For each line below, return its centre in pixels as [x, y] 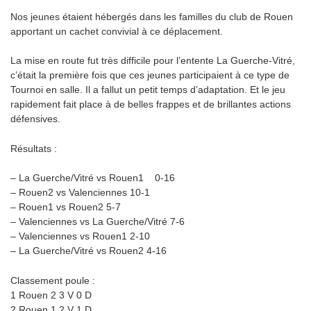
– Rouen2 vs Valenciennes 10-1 [86, 193]
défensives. [35, 119]
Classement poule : [53, 280]
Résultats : [34, 148]
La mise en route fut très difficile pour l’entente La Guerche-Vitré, [153, 61]
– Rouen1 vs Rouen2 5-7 [71, 207]
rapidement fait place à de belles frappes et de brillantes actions [151, 104]
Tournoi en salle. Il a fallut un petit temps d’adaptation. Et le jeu [148, 90]
